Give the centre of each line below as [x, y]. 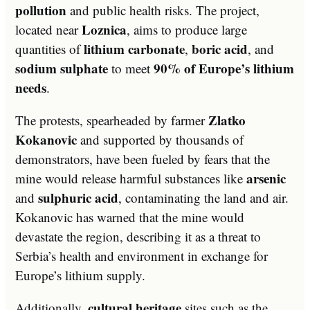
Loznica [104, 29]
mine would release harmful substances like [131, 178]
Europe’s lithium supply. [80, 275]
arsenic [266, 178]
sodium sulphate [62, 68]
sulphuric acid [78, 197]
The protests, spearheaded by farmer [112, 120]
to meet [131, 68]
